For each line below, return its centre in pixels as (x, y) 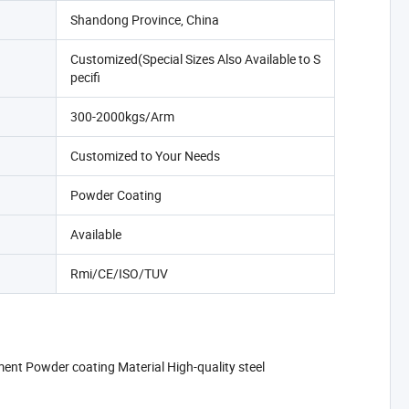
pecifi (85, 77)
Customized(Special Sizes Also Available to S (195, 59)
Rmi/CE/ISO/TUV (119, 273)
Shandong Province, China (144, 20)
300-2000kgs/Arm (122, 116)
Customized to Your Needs (145, 156)
